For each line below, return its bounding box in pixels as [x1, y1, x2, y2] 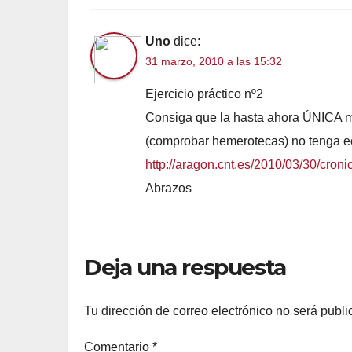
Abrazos [145, 181, 192, 196]
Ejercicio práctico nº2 [145, 87, 263, 101]
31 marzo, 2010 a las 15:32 [145, 55, 282, 68]
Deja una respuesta [84, 254, 286, 281]
